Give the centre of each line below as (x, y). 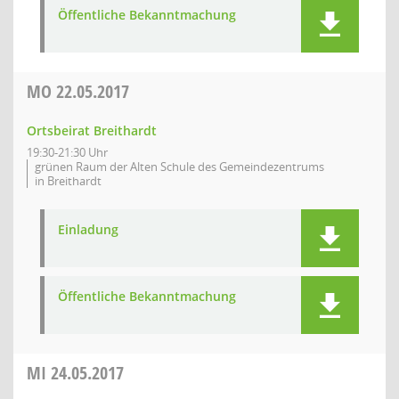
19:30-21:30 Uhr (67, 152)
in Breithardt (68, 181)
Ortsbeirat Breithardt (92, 130)
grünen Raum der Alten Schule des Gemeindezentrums (179, 167)
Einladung (88, 229)
